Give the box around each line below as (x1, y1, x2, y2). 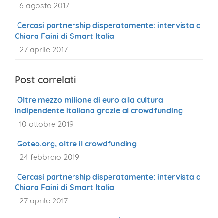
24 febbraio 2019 (19, 152, 79, 162)
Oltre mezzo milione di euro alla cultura (17, 95, 163, 105)
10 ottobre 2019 (19, 119, 73, 129)
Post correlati (15, 73, 76, 86)
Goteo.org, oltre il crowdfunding (17, 139, 137, 149)
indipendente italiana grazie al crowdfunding (15, 106, 183, 116)
